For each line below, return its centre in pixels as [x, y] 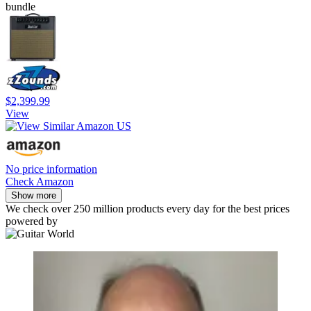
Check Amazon [40, 181]
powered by [32, 221]
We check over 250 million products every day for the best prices [148, 208]
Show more [34, 195]
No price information [51, 169]
